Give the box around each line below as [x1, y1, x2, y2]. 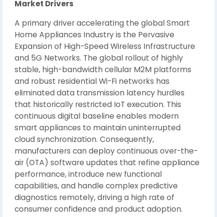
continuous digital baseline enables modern [15, 111, 179, 121]
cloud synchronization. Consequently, [15, 134, 154, 144]
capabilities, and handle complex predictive [15, 181, 178, 191]
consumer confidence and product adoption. [15, 204, 183, 214]
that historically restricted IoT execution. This [15, 99, 181, 109]
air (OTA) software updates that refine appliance [15, 157, 200, 168]
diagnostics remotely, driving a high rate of [15, 192, 174, 202]
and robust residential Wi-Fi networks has [15, 76, 170, 86]
